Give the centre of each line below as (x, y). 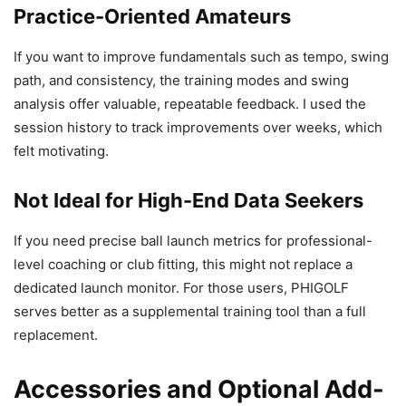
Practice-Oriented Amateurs (152, 17)
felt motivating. (61, 151)
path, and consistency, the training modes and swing (181, 81)
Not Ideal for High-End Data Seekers (188, 201)
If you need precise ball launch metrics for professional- (193, 241)
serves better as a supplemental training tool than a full (190, 312)
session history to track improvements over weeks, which (198, 128)
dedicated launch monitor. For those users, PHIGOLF (181, 288)
